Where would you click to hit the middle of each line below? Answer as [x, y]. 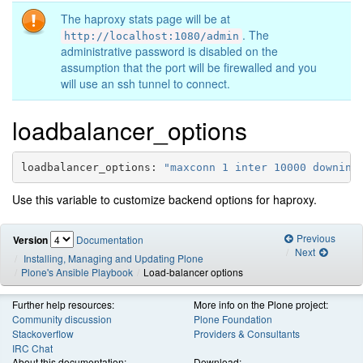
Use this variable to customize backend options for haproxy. [164, 200]
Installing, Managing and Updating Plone [113, 258]
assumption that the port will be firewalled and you [189, 68]
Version [30, 240]
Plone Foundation [233, 319]
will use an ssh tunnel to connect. [145, 84]
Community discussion [62, 319]
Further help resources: [63, 305]
